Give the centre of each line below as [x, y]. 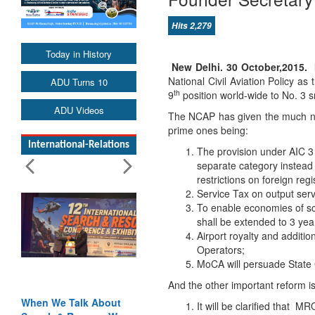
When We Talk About [71, 302]
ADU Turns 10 [79, 82]
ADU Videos [79, 110]
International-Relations [79, 145]
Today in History [79, 53]
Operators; [221, 250]
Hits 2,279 [192, 25]
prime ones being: [208, 130]
